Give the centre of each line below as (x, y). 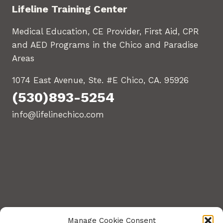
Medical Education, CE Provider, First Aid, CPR (106, 31)
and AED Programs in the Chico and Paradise (105, 45)
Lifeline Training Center (69, 9)
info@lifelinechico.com (58, 114)
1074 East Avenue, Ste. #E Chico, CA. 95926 (100, 80)
